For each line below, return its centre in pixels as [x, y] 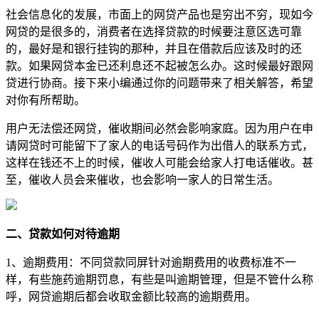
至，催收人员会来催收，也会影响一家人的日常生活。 [142, 179]
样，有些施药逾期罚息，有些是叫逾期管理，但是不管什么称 [159, 279]
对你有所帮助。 [46, 100]
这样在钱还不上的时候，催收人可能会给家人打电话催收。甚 [159, 162]
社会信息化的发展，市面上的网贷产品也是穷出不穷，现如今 [159, 14]
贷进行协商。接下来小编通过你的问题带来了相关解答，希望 [159, 83]
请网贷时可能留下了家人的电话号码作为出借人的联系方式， [159, 145]
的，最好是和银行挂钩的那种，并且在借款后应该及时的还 [154, 48]
